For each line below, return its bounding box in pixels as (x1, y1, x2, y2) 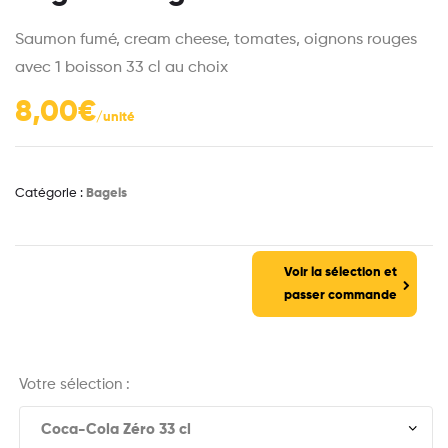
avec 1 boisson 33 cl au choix (15, 60, 228, 77)
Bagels (86, 187, 127, 201)
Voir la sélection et (284, 265, 398, 279)
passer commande (284, 288, 398, 302)
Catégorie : (15, 187, 86, 201)
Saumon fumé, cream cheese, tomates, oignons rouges (15, 32, 417, 49)
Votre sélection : (19, 377, 130, 393)
